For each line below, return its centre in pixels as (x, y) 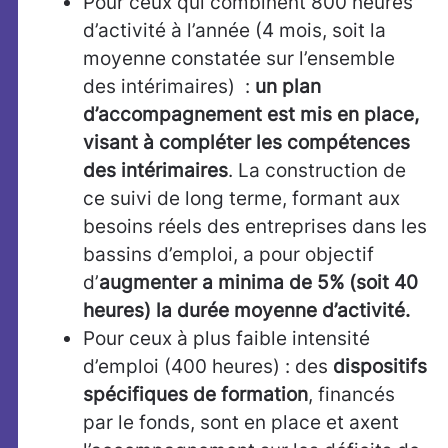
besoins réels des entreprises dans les (255, 227)
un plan (288, 87)
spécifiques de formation (195, 395)
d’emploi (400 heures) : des (208, 367)
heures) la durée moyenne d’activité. (246, 311)
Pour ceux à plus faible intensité (226, 339)
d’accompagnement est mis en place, (251, 115)
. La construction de (317, 171)
